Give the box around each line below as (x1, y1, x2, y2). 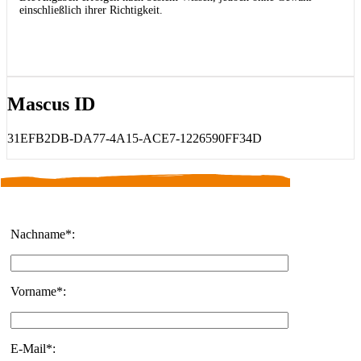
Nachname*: (10, 226, 75, 241)
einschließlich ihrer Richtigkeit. (19, 3, 163, 16)
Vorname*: (10, 284, 66, 298)
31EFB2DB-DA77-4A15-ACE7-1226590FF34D (7, 131, 262, 145)
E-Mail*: (10, 341, 56, 355)
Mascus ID (7, 93, 95, 114)
